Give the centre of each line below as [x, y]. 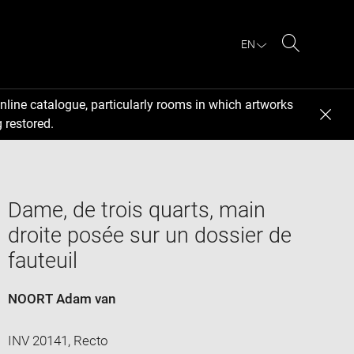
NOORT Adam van [61, 298]
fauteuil [42, 260]
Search [311, 62]
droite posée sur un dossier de [149, 235]
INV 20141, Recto [58, 340]
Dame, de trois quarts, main [136, 210]
